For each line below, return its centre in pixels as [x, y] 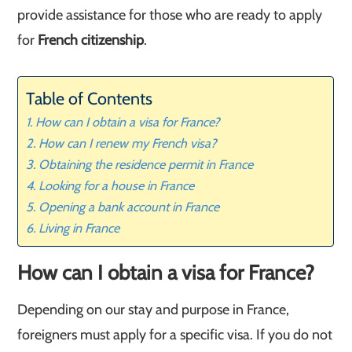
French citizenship [91, 40]
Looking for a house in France [116, 185]
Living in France [79, 228]
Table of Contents [90, 99]
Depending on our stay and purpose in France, [154, 310]
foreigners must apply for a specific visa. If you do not [175, 335]
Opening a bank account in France [128, 207]
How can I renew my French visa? [127, 143]
